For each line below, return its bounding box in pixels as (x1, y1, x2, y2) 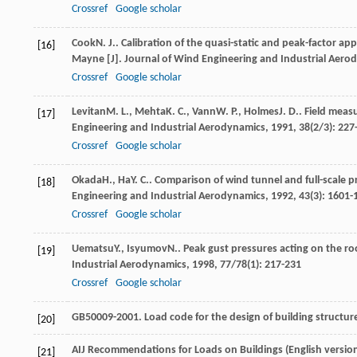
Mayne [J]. (72, 53, 124, 66)
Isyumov (127, 243, 167, 256)
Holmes (244, 106, 279, 119)
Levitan (72, 106, 106, 119)
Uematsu (72, 243, 114, 256)
